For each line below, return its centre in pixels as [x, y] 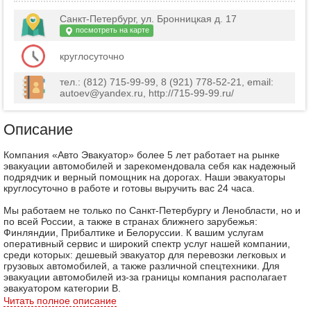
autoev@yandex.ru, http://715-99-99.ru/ [147, 93]
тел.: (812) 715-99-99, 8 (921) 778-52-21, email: [167, 82]
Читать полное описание [60, 301]
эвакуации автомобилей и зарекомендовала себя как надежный [150, 166]
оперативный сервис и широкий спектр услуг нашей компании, [147, 244]
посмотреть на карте [111, 30]
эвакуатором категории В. [62, 288]
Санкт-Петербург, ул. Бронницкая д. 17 [148, 19]
